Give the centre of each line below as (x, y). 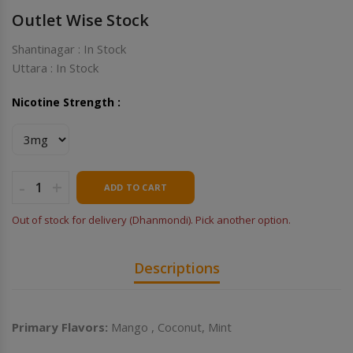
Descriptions (176, 268)
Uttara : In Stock (55, 67)
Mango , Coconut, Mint (170, 327)
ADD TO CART (136, 187)
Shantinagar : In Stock (69, 48)
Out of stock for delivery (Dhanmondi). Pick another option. (151, 219)
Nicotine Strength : (66, 102)
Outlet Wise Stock (80, 20)
